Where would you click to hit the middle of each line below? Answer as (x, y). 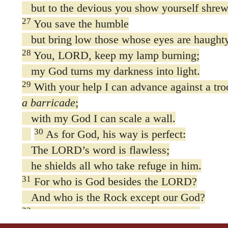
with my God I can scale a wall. (98, 118)
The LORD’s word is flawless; (95, 150)
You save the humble (80, 23)
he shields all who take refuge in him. (111, 165)
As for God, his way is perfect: (114, 134)
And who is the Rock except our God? (113, 197)
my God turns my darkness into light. (111, 71)
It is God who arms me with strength (115, 213)
